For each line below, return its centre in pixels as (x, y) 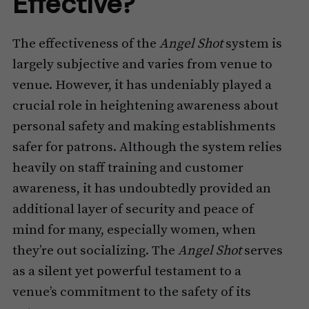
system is (252, 44)
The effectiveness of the (86, 44)
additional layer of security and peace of (133, 210)
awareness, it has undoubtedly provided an (141, 189)
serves (262, 251)
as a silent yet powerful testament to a (127, 272)
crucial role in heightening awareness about (145, 106)
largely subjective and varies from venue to (142, 65)
